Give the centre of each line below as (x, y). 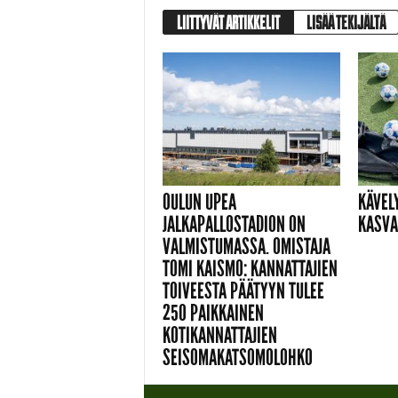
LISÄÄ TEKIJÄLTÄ (346, 22)
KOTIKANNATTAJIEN (219, 335)
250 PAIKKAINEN (213, 313)
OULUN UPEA (199, 202)
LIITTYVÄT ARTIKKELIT (228, 22)
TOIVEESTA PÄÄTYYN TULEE (243, 291)
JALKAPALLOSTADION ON (234, 224)
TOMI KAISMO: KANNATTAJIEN (250, 268)
